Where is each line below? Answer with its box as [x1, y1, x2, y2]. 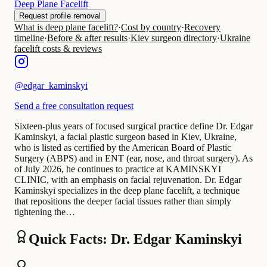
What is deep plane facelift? [14, 22, 118, 33]
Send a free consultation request [14, 101, 133, 111]
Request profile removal [19, 11, 101, 21]
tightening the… [14, 207, 75, 218]
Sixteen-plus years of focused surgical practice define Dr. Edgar [14, 121, 253, 132]
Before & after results [47, 33, 128, 44]
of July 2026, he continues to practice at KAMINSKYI [14, 164, 221, 175]
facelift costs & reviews [14, 44, 102, 54]
